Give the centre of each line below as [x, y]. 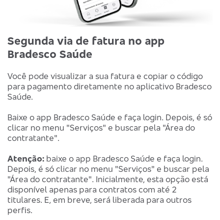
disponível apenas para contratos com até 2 [92, 189]
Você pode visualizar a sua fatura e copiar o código [105, 76]
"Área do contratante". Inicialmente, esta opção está [108, 179]
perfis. [20, 210]
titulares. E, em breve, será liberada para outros [99, 199]
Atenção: [26, 158]
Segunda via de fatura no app [86, 40]
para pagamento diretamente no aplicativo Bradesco [110, 86]
